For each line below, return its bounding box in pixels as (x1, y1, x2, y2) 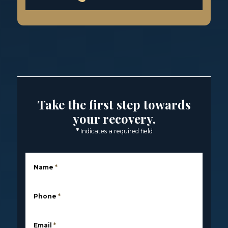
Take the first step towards (37, 96, 191, 112)
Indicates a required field (80, 127, 153, 135)
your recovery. (72, 110, 156, 127)
